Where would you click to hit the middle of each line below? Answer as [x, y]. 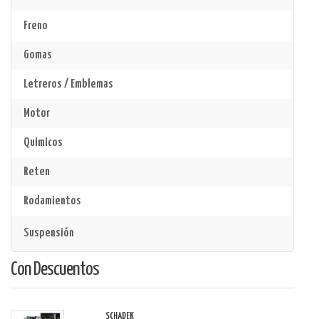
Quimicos [43, 143]
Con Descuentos [55, 270]
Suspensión [49, 233]
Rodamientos [52, 201]
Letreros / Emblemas [68, 84]
